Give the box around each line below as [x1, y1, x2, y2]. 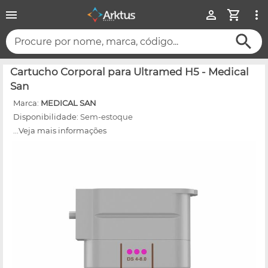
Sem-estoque [80, 111, 133, 121]
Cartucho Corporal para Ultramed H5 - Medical [10, 65, 249, 78]
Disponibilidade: [13, 111, 80, 121]
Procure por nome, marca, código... [14, 36, 178, 48]
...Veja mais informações [13, 125, 106, 135]
